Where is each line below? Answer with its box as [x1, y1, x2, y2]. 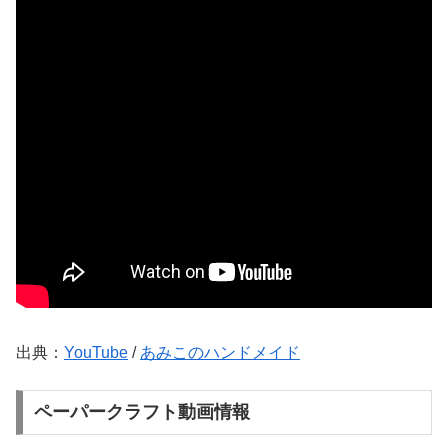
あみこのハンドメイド [140, 344, 300, 362]
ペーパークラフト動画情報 [33, 402, 250, 423]
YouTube [64, 344, 128, 362]
